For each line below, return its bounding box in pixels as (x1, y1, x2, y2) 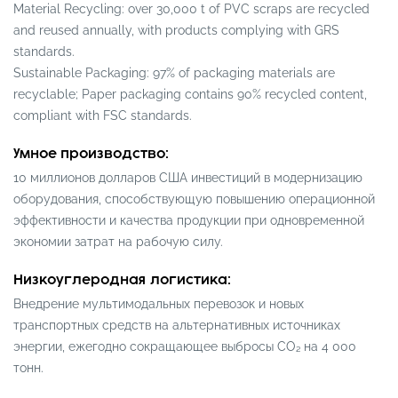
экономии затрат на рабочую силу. (13, 234, 223, 249)
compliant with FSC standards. (13, 107, 192, 123)
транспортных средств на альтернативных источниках (13, 317, 340, 332)
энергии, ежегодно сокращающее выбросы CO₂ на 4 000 (13, 338, 356, 354)
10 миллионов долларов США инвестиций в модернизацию (13, 170, 362, 185)
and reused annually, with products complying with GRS (13, 22, 339, 37)
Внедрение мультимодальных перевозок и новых (13, 296, 304, 311)
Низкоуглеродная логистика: (13, 273, 231, 287)
